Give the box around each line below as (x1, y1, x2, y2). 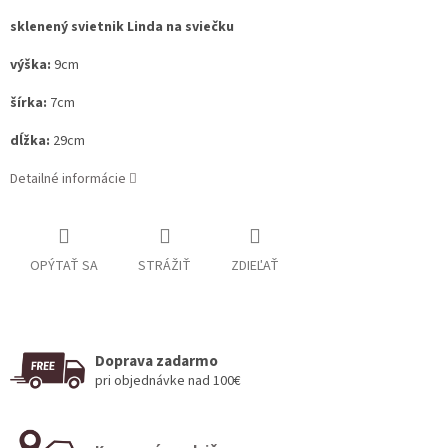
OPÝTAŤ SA (30, 256, 98, 277)
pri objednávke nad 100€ (95, 370, 241, 391)
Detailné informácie (10, 169, 126, 190)
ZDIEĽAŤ (231, 256, 279, 277)
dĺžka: (10, 131, 50, 152)
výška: (10, 55, 51, 76)
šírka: (10, 93, 47, 114)
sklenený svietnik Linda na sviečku (10, 17, 234, 38)
